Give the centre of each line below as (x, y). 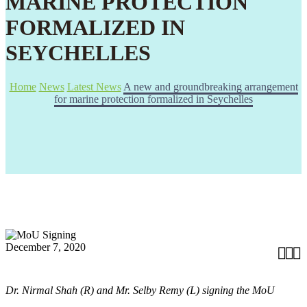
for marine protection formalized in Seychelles (153, 99)
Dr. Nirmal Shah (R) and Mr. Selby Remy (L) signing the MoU (140, 290)
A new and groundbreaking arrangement (210, 86)
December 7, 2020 (46, 247)
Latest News (94, 86)
